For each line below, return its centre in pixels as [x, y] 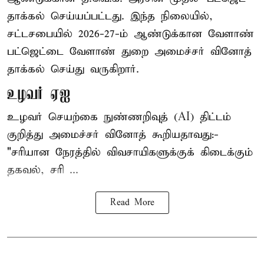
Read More [132, 202]
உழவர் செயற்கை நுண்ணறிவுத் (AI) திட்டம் [119, 117]
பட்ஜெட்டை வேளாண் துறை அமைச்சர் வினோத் [129, 51]
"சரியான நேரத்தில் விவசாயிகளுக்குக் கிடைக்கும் [130, 152]
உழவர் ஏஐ [39, 94]
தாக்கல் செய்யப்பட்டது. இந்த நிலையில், [110, 16]
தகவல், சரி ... [43, 170]
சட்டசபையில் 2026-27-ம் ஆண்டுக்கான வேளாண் [131, 34]
